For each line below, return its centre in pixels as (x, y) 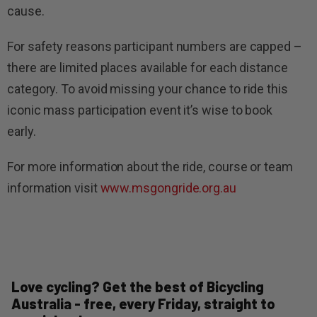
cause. (30, 11)
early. (29, 131)
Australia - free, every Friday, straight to (143, 303)
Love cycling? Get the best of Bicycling (138, 286)
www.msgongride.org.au (168, 188)
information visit (54, 188)
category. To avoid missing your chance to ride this (148, 88)
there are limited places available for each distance (148, 67)
